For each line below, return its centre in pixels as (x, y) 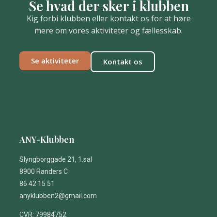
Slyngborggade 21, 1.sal (56, 159)
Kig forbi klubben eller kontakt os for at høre (108, 19)
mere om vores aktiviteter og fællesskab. (108, 31)
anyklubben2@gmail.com (58, 195)
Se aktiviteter (55, 60)
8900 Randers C (44, 171)
